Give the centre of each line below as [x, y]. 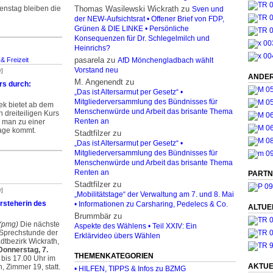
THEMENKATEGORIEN [114, 256]
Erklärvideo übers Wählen [117, 236]
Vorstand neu [96, 70]
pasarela [89, 60]
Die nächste [39, 224]
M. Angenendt [99, 82]
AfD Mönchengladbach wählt [165, 60]
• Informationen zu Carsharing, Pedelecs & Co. [151, 204]
